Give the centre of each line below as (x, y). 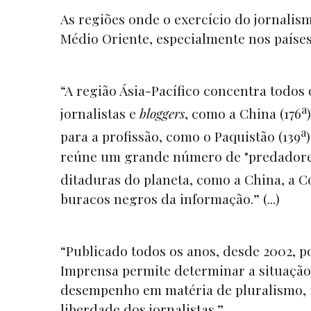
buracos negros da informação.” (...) (172, 199)
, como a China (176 (243, 114)
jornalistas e (100, 114)
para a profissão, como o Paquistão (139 (180, 136)
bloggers (162, 114)
